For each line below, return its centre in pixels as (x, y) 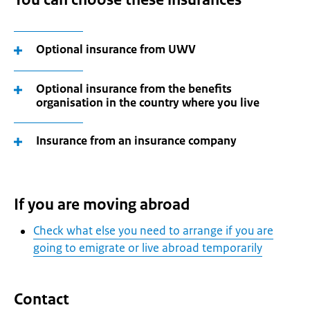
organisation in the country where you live (148, 102)
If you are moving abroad (102, 204)
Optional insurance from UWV (116, 49)
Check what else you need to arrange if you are (153, 230)
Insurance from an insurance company (136, 140)
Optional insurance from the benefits (134, 89)
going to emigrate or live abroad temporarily (148, 248)
